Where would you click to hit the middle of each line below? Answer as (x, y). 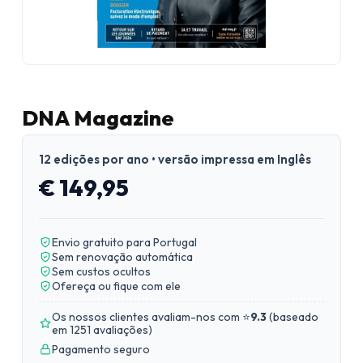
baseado (296, 317)
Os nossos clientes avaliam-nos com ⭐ (151, 317)
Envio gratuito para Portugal (124, 242)
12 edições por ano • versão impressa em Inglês (175, 159)
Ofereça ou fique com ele (116, 286)
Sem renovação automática (122, 257)
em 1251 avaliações (100, 330)
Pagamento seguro (101, 349)
